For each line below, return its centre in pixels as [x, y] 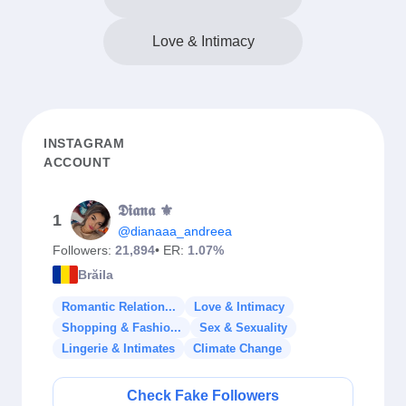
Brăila [96, 274]
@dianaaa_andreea [175, 231]
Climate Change [237, 348]
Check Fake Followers [203, 396]
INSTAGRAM [84, 143]
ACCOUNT [77, 162]
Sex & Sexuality [243, 328]
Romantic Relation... [119, 307]
